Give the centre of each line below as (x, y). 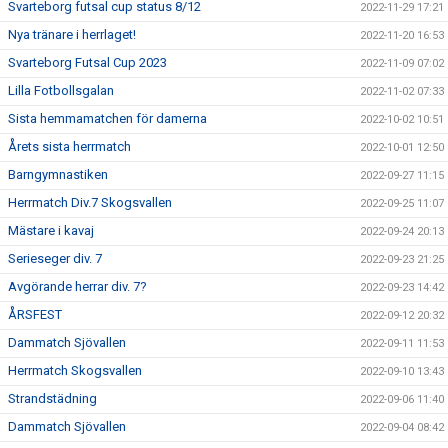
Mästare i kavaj (51, 230)
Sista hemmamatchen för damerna (107, 118)
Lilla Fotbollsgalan (61, 90)
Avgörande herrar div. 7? (77, 286)
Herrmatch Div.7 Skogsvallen (90, 202)
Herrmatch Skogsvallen (75, 370)
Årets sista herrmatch (69, 146)
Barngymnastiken (58, 174)
